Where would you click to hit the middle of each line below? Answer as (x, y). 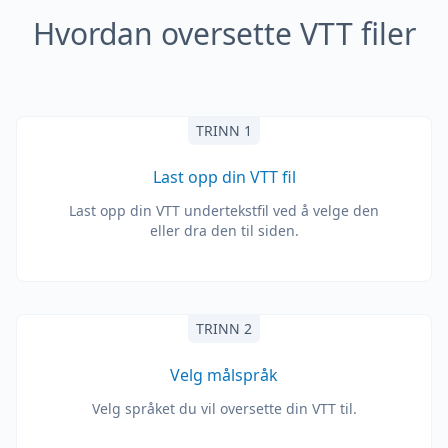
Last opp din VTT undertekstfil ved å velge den (224, 210)
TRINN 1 (224, 130)
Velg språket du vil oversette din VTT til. (224, 408)
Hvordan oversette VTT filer (224, 33)
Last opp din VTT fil (224, 177)
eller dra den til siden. (224, 230)
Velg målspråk (224, 375)
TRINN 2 (224, 328)
